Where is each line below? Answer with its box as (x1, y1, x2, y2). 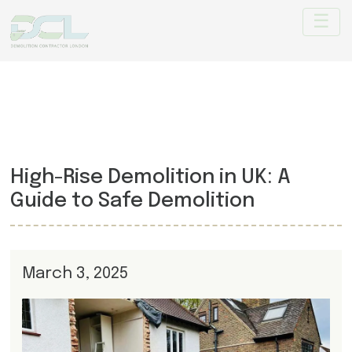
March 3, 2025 (21, 265, 128, 282)
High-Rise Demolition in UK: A (9, 167, 291, 188)
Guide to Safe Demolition (9, 190, 255, 211)
